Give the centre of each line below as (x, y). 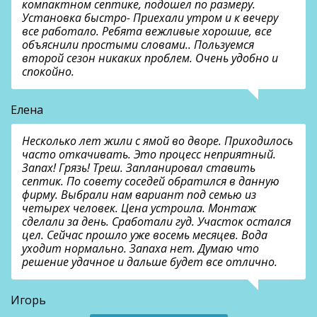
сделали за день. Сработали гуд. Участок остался (156, 222)
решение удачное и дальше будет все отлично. (150, 262)
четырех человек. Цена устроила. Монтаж (139, 208)
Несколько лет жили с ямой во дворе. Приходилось (157, 141)
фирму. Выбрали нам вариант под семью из (139, 195)
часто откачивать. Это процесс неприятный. (149, 155)
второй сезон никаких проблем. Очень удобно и (150, 58)
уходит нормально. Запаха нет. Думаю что (140, 249)
